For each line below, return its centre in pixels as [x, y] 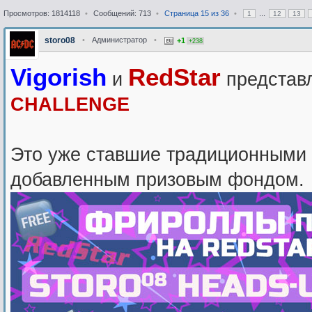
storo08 [60, 40]
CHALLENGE [70, 104]
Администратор [119, 39]
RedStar [174, 77]
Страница [182, 13]
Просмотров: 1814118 [43, 13]
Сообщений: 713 [122, 13]
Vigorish [58, 77]
